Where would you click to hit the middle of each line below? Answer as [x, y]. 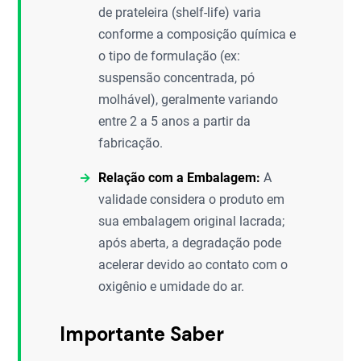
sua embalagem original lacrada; [192, 221]
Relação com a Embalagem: [180, 178]
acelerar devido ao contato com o [193, 265]
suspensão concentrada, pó [177, 78]
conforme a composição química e [197, 34]
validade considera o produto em [192, 199]
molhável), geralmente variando [189, 100]
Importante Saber [142, 334]
